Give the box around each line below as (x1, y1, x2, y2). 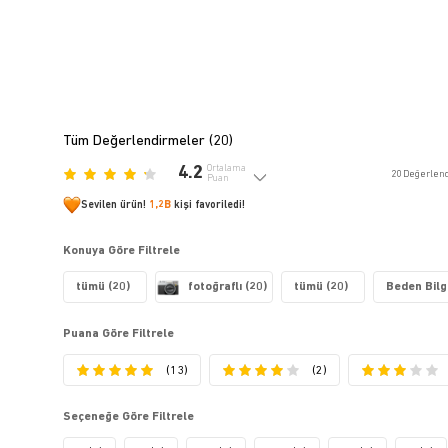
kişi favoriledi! (171, 199, 246, 211)
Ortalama (207, 164, 247, 174)
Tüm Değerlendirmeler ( (63, 134, 214, 150)
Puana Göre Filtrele (63, 328, 175, 341)
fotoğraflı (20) (188, 281, 268, 294)
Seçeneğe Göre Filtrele (63, 411, 195, 424)
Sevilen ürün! (81, 199, 150, 211)
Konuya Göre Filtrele (63, 245, 181, 258)
